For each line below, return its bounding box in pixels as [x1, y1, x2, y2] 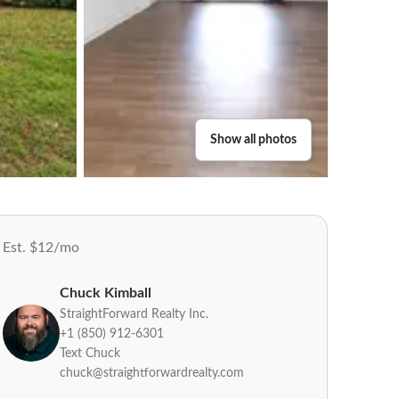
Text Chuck [60, 346, 120, 360]
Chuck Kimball [60, 286, 151, 300]
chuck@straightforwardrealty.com [60, 366, 244, 379]
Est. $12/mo [3, 240, 79, 255]
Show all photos [210, 133, 297, 147]
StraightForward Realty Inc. [60, 307, 208, 321]
